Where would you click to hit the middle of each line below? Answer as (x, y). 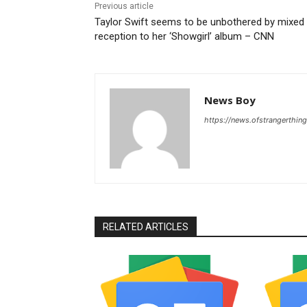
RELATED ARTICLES (146, 226)
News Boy (230, 100)
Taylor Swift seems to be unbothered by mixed (199, 22)
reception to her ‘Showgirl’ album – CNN (184, 36)
